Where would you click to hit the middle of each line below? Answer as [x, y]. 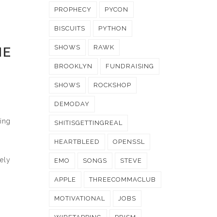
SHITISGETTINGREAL [88, 123]
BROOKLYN [73, 66]
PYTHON [113, 28]
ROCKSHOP [112, 85]
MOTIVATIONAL [80, 198]
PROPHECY [73, 9]
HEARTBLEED [77, 142]
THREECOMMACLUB [123, 179]
